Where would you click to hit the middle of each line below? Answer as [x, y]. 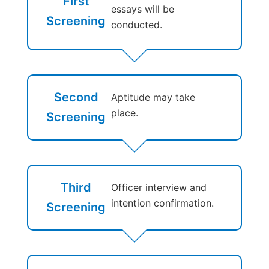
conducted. [142, 24]
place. [127, 113]
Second [76, 97]
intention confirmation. [162, 203]
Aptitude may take [153, 97]
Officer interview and [159, 187]
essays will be [142, 9]
